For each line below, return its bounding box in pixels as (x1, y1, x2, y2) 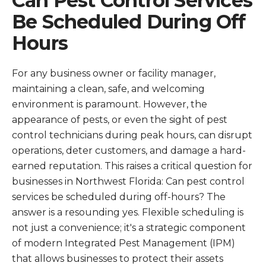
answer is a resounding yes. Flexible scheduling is (12, 207, 243, 218)
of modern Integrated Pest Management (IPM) (12, 237, 235, 249)
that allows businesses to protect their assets (12, 253, 223, 264)
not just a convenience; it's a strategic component (12, 222, 246, 233)
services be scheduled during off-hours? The (12, 191, 226, 202)
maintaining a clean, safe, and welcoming (12, 83, 205, 94)
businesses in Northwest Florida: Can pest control (12, 176, 245, 187)
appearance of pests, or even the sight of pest (12, 114, 227, 125)
